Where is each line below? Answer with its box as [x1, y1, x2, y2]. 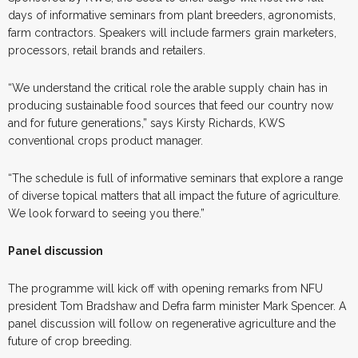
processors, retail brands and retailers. [8, 43, 205, 57]
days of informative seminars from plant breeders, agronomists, [8, 8, 336, 22]
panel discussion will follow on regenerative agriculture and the [8, 316, 336, 330]
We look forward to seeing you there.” [8, 206, 205, 220]
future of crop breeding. [8, 334, 132, 348]
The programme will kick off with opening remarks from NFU [8, 281, 323, 295]
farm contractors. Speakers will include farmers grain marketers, [8, 26, 336, 39]
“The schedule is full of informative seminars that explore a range [8, 171, 343, 185]
